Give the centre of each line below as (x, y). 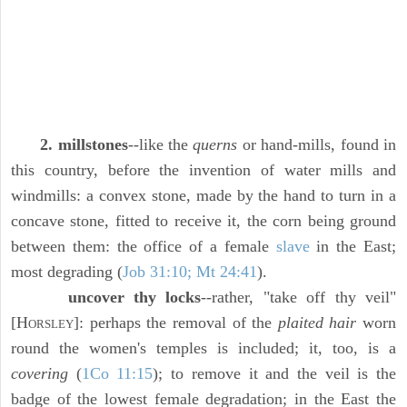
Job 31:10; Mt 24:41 (190, 272)
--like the (160, 145)
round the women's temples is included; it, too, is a (203, 348)
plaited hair (317, 323)
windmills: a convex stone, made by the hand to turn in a (203, 196)
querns (215, 145)
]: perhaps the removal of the (176, 323)
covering (40, 374)
